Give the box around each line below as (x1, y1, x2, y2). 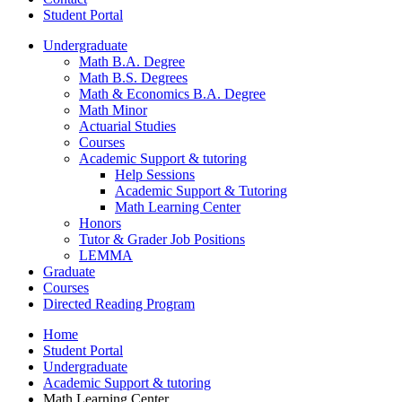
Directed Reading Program (43, 295, 195, 311)
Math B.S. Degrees (79, 69, 188, 85)
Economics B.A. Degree (123, 85, 266, 101)
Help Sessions (115, 166, 195, 182)
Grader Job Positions (124, 231, 245, 247)
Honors (79, 214, 121, 231)
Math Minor (79, 101, 147, 118)
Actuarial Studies (79, 118, 176, 134)
